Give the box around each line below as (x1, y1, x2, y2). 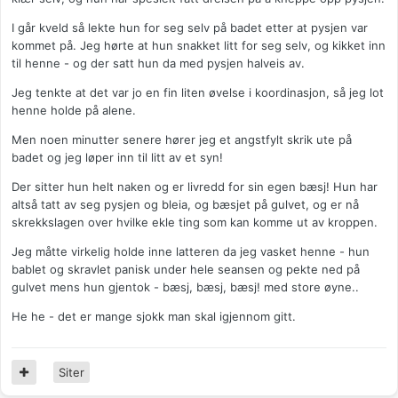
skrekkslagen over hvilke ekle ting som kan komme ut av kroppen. (12, 215, 378, 230)
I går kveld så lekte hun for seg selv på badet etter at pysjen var (12, 20, 368, 36)
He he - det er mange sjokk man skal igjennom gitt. (12, 309, 296, 324)
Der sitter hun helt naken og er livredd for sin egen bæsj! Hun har (12, 179, 378, 195)
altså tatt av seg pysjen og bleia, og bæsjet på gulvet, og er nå (12, 197, 359, 212)
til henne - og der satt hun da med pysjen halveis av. (12, 56, 305, 71)
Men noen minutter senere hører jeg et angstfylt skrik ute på (12, 132, 352, 147)
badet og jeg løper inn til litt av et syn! (12, 150, 223, 165)
